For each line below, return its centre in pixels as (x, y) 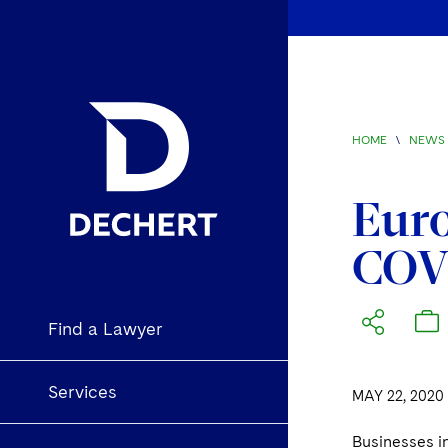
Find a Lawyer (105, 329)
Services (82, 392)
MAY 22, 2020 (398, 396)
